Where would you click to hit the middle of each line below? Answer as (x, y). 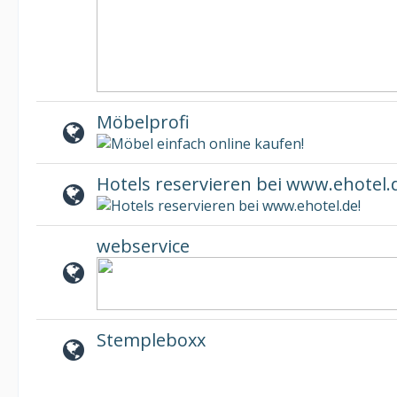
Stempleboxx (151, 340)
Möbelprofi (143, 122)
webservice (143, 246)
